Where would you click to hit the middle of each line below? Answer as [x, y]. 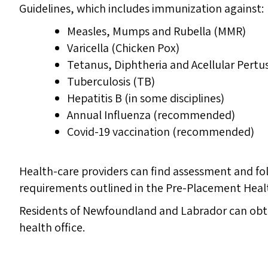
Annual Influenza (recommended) [151, 115]
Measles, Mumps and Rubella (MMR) [156, 31]
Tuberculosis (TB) [111, 82]
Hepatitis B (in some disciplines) [146, 98]
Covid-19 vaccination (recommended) [161, 132]
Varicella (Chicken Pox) [123, 48]
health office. [52, 228]
